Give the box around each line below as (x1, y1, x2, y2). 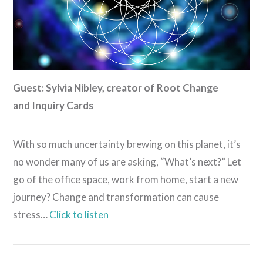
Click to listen (49, 208, 109, 221)
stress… (13, 208, 50, 221)
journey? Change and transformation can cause (13, 191, 220, 204)
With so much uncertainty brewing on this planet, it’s (13, 138, 241, 151)
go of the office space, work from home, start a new (13, 173, 239, 186)
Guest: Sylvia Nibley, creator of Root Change (13, 81, 219, 94)
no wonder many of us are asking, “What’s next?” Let (13, 156, 242, 168)
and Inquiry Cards (13, 99, 94, 112)
